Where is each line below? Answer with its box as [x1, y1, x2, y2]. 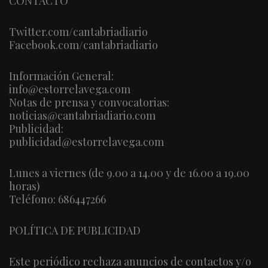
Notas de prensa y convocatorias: [9, 95, 169, 109]
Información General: [9, 68, 114, 83]
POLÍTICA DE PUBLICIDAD [9, 223, 141, 237]
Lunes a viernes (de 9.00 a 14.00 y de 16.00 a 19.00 [9, 165, 249, 180]
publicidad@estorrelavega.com [9, 134, 164, 149]
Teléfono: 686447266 [9, 191, 106, 206]
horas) [9, 178, 40, 193]
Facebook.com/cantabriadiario [9, 37, 158, 52]
